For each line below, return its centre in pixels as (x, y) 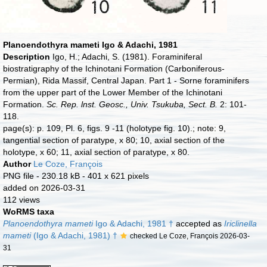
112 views (21, 200)
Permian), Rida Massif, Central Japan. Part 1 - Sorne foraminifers (126, 80)
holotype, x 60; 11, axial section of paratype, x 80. (96, 152)
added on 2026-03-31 (44, 188)
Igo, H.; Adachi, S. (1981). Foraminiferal (127, 57)
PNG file (18, 176)
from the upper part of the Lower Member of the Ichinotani (112, 92)
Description (27, 57)
